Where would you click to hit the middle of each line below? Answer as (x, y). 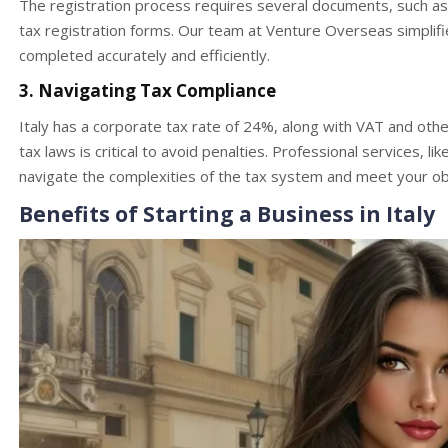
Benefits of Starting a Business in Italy (227, 214)
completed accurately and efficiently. (144, 55)
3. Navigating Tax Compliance (147, 91)
